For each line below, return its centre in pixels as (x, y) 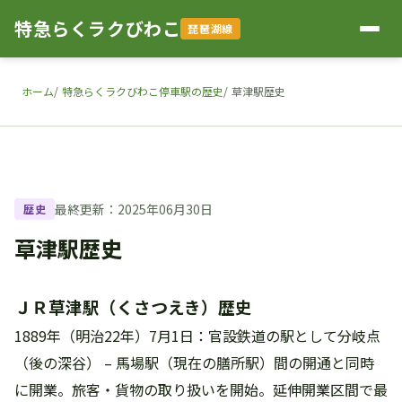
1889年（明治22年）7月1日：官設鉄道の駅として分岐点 (197, 336)
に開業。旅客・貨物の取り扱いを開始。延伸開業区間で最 (201, 389)
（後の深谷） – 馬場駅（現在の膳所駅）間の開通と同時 (194, 363)
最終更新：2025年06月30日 (134, 209)
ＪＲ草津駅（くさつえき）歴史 (133, 306)
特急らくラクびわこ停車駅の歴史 (143, 91)
